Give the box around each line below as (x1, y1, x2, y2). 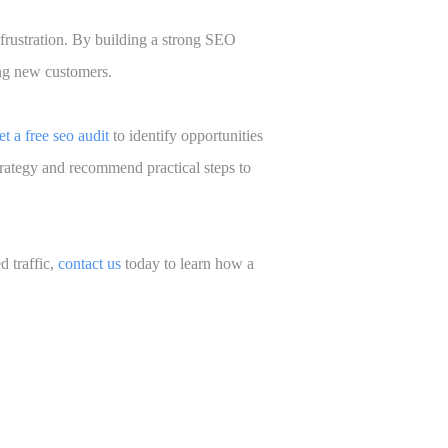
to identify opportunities (109, 127, 263, 145)
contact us (58, 255, 121, 273)
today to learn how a (121, 255, 254, 273)
